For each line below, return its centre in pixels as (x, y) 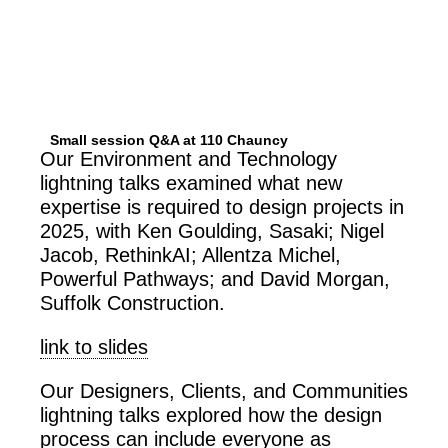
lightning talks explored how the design (211, 415)
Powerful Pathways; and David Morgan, (215, 279)
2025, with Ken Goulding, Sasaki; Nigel (212, 231)
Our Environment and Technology (188, 159)
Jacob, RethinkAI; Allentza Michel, (190, 255)
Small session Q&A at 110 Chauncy (169, 140)
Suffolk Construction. (132, 303)
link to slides (94, 347)
